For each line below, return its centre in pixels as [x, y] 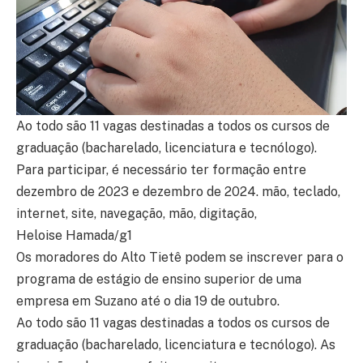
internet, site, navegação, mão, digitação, [137, 214]
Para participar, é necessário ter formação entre [161, 170]
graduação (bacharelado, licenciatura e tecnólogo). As [176, 345]
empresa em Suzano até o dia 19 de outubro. [148, 301]
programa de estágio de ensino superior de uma [159, 280]
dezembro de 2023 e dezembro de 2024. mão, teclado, [178, 192]
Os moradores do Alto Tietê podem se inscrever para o [180, 258]
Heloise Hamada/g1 [74, 236]
